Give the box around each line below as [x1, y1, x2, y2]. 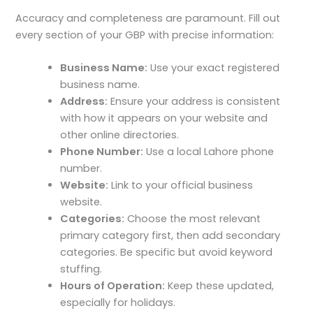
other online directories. [60, 127, 180, 142]
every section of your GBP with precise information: [15, 27, 275, 42]
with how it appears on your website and [60, 110, 268, 125]
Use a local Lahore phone [143, 144, 275, 159]
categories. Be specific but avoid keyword [60, 245, 273, 259]
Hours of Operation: [60, 278, 166, 293]
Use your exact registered [147, 60, 280, 75]
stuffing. [60, 261, 103, 276]
